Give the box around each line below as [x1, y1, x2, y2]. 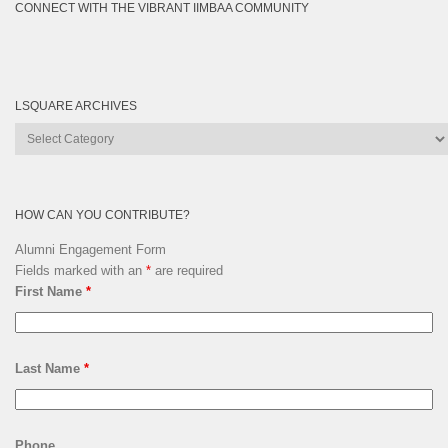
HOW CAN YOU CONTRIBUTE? [15, 207, 190, 222]
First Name [15, 284, 86, 300]
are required [151, 263, 223, 279]
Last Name [15, 361, 84, 377]
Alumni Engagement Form [15, 242, 166, 258]
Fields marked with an [15, 263, 146, 279]
